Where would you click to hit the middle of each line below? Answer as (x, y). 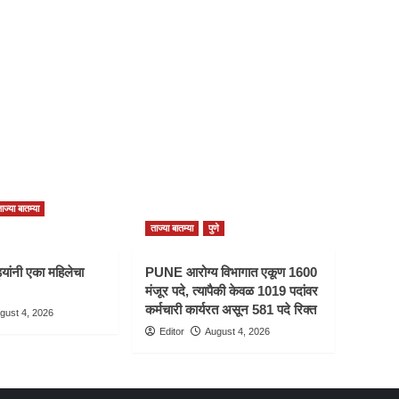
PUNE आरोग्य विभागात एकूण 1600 (231, 272)
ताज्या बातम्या (172, 228)
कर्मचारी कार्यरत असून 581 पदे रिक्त (231, 309)
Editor (172, 331)
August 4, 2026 (237, 331)
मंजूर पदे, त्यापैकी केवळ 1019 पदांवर (232, 291)
